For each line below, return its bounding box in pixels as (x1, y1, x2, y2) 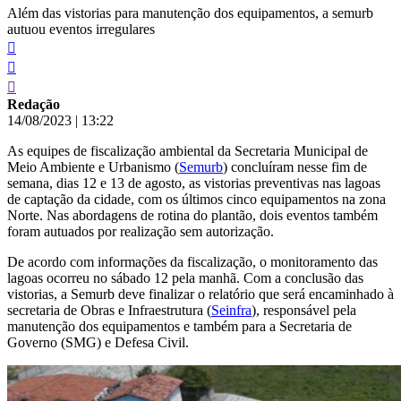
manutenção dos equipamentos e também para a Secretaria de (7, 318, 352, 334)
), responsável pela (252, 302, 356, 318)
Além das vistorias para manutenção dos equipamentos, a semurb (7, 4, 373, 21)
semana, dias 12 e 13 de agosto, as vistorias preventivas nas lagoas (7, 175, 380, 191)
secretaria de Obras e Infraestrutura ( (7, 302, 211, 318)
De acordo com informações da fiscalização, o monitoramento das (7, 253, 378, 269)
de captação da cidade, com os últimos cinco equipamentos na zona (7, 191, 386, 207)
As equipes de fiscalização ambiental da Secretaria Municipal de (7, 142, 368, 158)
